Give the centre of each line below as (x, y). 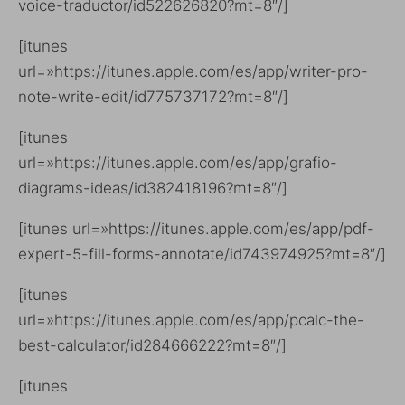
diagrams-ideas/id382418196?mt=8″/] (153, 188)
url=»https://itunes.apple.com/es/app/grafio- (178, 162)
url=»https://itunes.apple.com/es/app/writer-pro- (193, 71)
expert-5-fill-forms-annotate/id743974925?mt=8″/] (202, 254)
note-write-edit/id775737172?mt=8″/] (153, 96)
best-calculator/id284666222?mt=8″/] (152, 345)
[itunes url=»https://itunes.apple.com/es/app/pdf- (196, 228)
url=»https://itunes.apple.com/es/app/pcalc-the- (191, 320)
